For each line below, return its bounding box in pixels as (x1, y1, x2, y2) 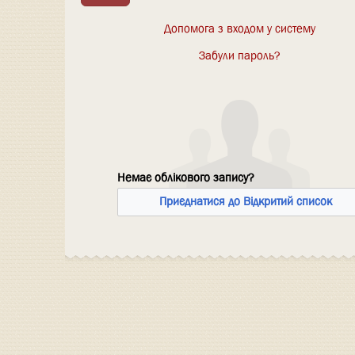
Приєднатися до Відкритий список (158, 193, 332, 210)
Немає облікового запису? (117, 169, 254, 185)
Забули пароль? (198, 47, 281, 63)
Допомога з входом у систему (163, 21, 315, 37)
